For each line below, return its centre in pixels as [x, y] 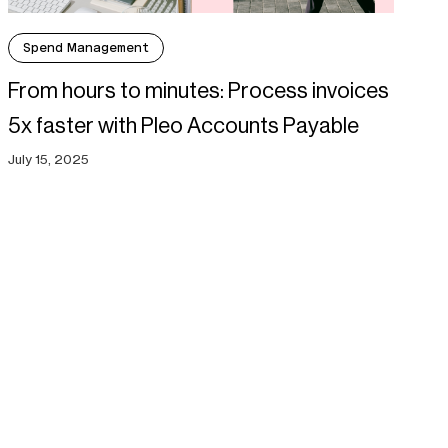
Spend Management [85, 48]
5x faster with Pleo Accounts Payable [183, 126]
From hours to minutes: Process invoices [198, 91]
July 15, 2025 [48, 159]
